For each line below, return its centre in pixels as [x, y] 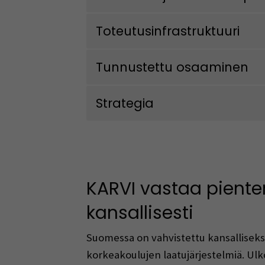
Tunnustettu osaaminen [172, 67]
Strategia [125, 104]
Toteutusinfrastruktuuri [168, 31]
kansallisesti [140, 213]
